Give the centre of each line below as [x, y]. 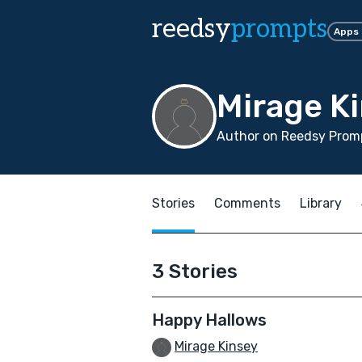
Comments [247, 203]
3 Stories [195, 271]
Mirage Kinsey [216, 346]
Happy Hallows [209, 320]
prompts [279, 29]
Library [321, 203]
